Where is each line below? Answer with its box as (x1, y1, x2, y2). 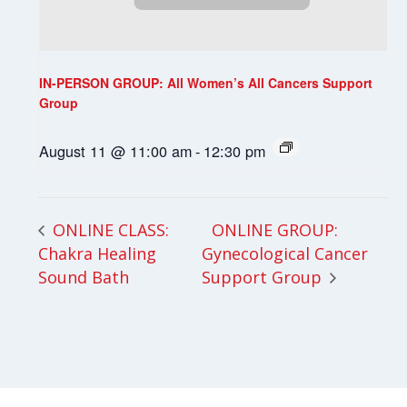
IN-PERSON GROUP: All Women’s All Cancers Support (39, 74, 373, 93)
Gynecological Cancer (202, 242, 369, 264)
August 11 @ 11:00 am (39, 140, 193, 163)
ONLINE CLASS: (48, 218, 170, 241)
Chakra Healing (38, 242, 157, 264)
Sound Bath (38, 265, 130, 288)
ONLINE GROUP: (212, 218, 339, 241)
